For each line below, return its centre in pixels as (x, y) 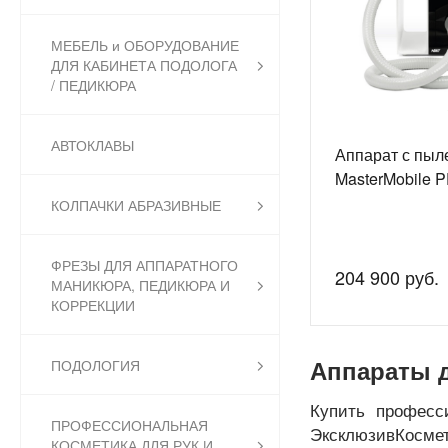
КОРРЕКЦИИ (93, 305)
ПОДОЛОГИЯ (95, 365)
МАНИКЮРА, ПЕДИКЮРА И (140, 285)
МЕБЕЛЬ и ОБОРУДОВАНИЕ (145, 45)
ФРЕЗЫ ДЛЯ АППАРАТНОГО (144, 265)
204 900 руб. (387, 276)
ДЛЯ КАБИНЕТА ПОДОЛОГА (144, 65)
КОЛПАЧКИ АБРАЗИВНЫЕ (136, 205)
